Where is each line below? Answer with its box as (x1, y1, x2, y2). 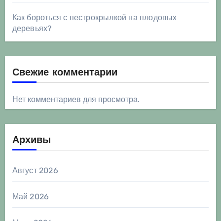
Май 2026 (12, 192, 49, 202)
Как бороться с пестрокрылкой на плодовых (12, 13, 177, 23)
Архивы (12, 136, 51, 146)
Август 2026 (12, 166, 58, 176)
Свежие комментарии (12, 68, 117, 78)
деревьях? (12, 24, 52, 34)
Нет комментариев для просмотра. (12, 95, 140, 105)
